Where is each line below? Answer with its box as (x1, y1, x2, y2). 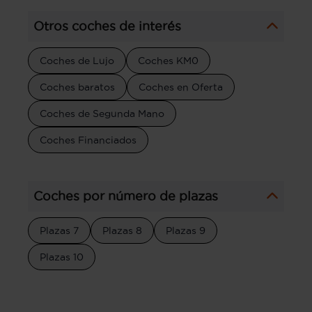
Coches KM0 (138, 54, 198, 66)
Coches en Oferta (139, 81, 223, 93)
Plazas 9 (166, 224, 205, 236)
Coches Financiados (40, 134, 136, 146)
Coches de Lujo (40, 54, 114, 66)
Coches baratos (40, 81, 115, 93)
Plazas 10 (40, 251, 84, 263)
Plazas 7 (40, 224, 79, 236)
